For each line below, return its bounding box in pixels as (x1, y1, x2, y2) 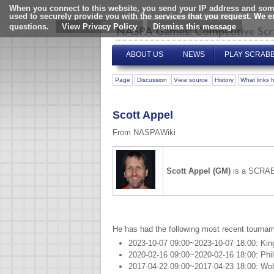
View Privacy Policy (61, 22, 137, 31)
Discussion (137, 76, 167, 83)
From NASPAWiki (113, 128, 176, 138)
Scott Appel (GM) (166, 166, 231, 176)
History (215, 76, 234, 83)
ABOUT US (125, 50, 163, 59)
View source (174, 76, 208, 83)
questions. (9, 22, 49, 31)
